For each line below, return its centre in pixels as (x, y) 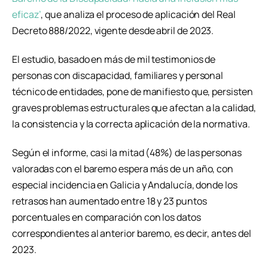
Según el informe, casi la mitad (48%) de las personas (127, 152)
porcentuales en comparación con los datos (106, 217)
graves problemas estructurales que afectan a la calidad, (134, 107)
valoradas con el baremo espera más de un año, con (123, 168)
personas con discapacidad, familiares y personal (118, 75)
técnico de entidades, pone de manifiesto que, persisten (133, 91)
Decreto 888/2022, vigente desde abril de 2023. (113, 31)
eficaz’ (27, 15)
